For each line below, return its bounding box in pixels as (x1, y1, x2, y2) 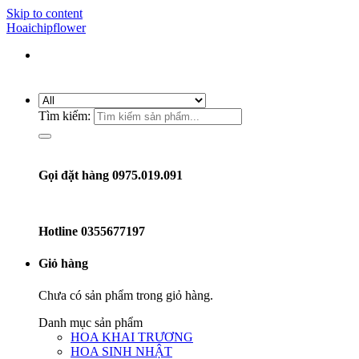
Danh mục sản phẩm (38, 315, 143, 329)
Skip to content (6, 6, 83, 20)
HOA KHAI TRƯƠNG (71, 329, 193, 344)
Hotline (38, 224, 81, 238)
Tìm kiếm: (38, 109, 91, 123)
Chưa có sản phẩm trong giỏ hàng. (38, 288, 213, 302)
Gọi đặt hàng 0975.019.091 (38, 168, 183, 182)
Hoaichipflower (6, 21, 86, 34)
